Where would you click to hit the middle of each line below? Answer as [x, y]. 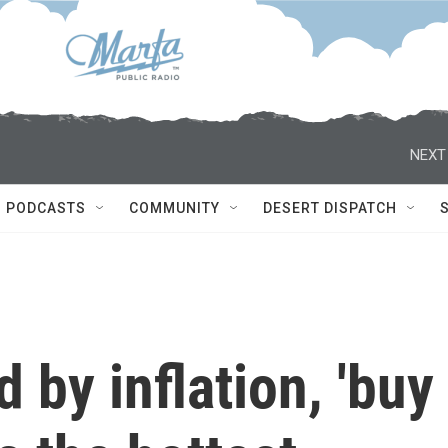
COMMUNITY [174, 208]
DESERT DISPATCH [330, 208]
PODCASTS [46, 208]
